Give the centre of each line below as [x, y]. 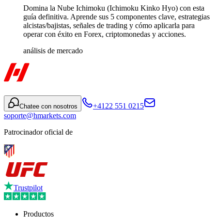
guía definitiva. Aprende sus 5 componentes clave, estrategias [116, 17]
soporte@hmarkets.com [40, 116]
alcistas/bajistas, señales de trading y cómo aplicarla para [109, 26]
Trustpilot [28, 188]
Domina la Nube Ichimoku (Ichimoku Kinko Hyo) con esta [114, 8]
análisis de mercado [53, 51]
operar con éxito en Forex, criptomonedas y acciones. [105, 34]
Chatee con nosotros [48, 107]
